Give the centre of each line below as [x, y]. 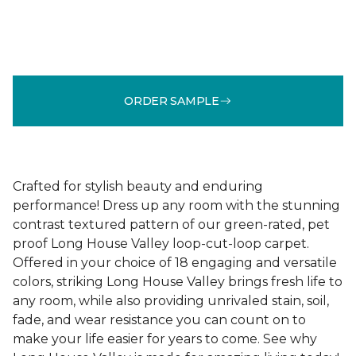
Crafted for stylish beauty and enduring [138, 186]
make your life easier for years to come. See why [165, 339]
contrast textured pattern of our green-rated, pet [171, 224]
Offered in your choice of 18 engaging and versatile [175, 263]
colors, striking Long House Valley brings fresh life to [178, 282]
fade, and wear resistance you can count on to [159, 320]
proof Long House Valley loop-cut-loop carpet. [161, 244]
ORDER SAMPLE [172, 101]
